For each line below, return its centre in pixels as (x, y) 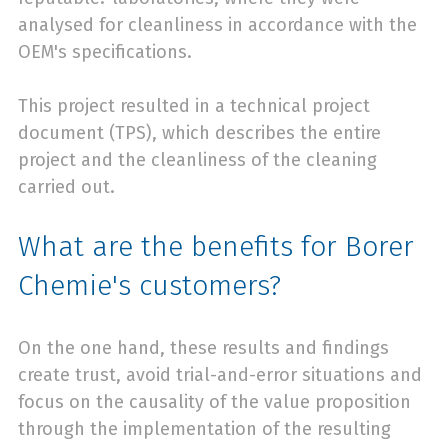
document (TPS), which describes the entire (199, 133)
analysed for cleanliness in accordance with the (217, 25)
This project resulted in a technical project (194, 106)
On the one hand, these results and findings (203, 347)
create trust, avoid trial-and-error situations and (220, 374)
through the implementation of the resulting (204, 428)
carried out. (69, 187)
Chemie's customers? (149, 285)
